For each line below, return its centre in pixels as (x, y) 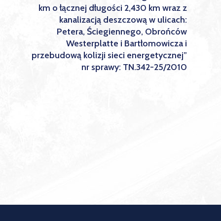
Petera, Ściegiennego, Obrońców (122, 32)
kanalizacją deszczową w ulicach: (123, 20)
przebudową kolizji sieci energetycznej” (109, 55)
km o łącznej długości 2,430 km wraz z (113, 8)
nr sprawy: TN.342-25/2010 (134, 67)
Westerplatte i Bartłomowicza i (127, 43)
